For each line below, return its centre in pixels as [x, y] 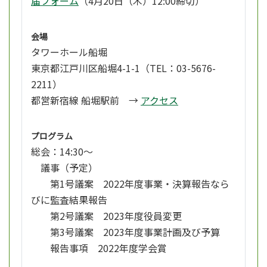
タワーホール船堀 [69, 52]
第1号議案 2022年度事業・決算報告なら [130, 184]
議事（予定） [64, 168]
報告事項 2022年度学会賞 [99, 248]
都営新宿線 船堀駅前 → [86, 100]
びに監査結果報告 [69, 200]
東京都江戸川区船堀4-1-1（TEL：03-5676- [123, 68]
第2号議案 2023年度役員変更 [106, 216]
